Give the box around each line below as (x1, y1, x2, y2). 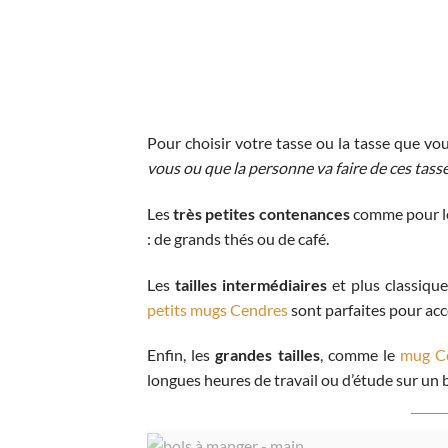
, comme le (319, 345, 401, 365)
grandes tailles (215, 345, 320, 365)
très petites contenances (170, 203, 350, 223)
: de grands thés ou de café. (147, 228, 332, 248)
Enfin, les (147, 345, 216, 365)
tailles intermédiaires (174, 274, 327, 294)
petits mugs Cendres (147, 299, 288, 319)
